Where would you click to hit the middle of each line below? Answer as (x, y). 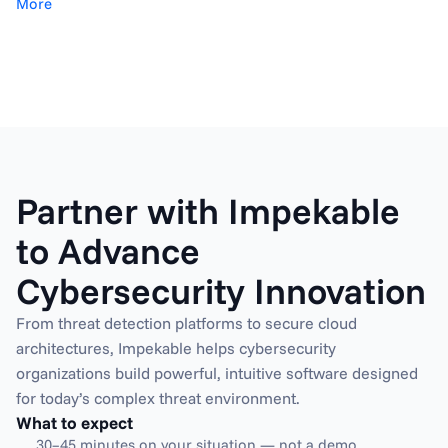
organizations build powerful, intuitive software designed (217, 373)
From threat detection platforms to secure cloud (186, 323)
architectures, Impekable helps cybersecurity (176, 348)
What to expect (74, 422)
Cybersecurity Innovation (221, 290)
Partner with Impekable (208, 210)
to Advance (108, 250)
